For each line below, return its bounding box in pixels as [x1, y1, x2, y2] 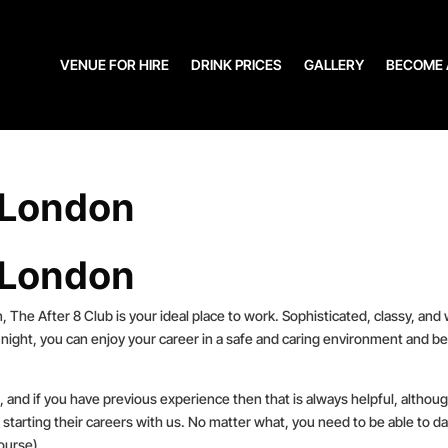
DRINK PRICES [191, 55, 282, 73]
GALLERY [304, 55, 364, 73]
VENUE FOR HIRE [60, 55, 169, 73]
